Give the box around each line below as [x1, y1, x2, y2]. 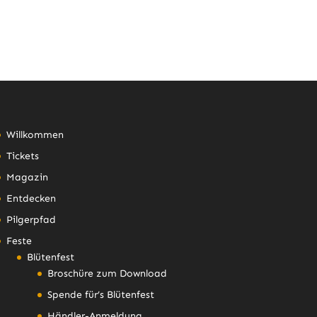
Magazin [6, 171, 48, 183]
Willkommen [6, 128, 64, 141]
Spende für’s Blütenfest [47, 288, 154, 301]
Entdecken [6, 192, 56, 204]
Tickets [6, 149, 39, 162]
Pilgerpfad [6, 213, 56, 226]
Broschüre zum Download [47, 267, 167, 279]
